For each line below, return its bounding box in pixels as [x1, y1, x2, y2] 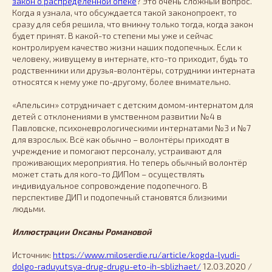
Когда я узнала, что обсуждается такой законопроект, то [12, 7, 237, 18]
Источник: [12, 249, 53, 260]
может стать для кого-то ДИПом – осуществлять [12, 168, 205, 179]
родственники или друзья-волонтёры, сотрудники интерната [12, 64, 255, 75]
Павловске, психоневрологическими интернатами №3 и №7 [12, 122, 251, 133]
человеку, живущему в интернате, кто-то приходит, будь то [12, 53, 248, 64]
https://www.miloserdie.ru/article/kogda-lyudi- [53, 249, 240, 260]
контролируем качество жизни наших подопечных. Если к [12, 41, 242, 52]
